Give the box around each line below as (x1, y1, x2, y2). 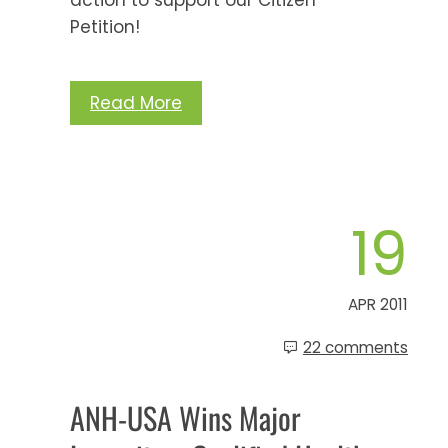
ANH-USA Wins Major (70, 394, 301, 440)
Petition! (70, 14, 140, 39)
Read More (90, 90, 182, 115)
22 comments (303, 336, 408, 358)
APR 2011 (348, 293, 408, 315)
